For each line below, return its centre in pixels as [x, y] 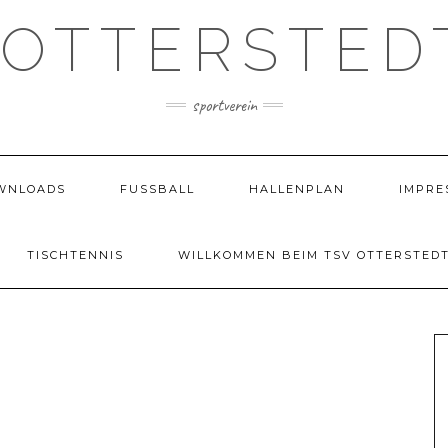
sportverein [224, 105]
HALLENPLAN [297, 189]
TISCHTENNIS [75, 255]
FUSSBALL [153, 189]
